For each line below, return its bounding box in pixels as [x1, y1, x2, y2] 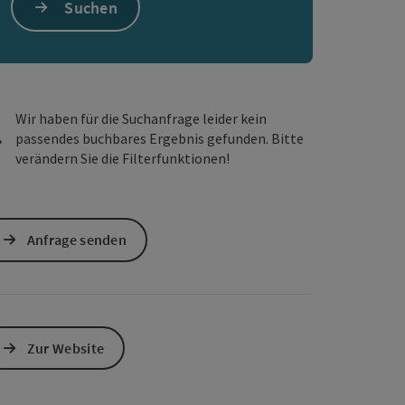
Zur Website [26, 338, 105, 357]
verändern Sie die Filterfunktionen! [14, 149, 230, 168]
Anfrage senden [26, 231, 127, 250]
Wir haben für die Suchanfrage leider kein [14, 109, 267, 128]
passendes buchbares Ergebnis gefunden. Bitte [14, 129, 304, 148]
